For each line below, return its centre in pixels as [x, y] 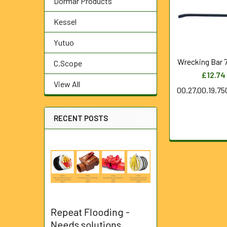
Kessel [65, 22]
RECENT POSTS [81, 118]
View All [67, 84]
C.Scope [68, 63]
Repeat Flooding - [90, 212]
